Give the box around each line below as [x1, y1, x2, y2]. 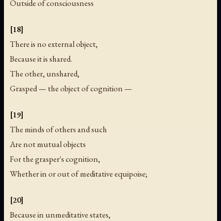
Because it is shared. [10, 53, 72, 65]
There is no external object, [10, 38, 98, 50]
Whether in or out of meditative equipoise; [10, 168, 147, 180]
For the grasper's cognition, [10, 153, 100, 165]
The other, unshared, [10, 68, 79, 79]
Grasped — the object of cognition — [10, 83, 132, 94]
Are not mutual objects [10, 139, 86, 150]
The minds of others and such [10, 124, 107, 135]
